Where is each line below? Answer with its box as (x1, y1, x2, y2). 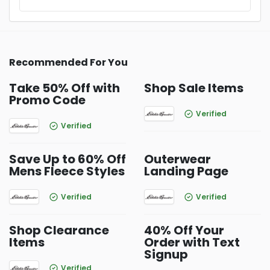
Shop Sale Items (144, 80, 243, 96)
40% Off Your (144, 222, 224, 239)
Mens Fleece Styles (9, 163, 125, 180)
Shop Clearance (9, 222, 109, 239)
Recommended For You (9, 55, 128, 69)
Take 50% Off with (9, 80, 120, 96)
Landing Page (144, 163, 228, 180)
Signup (144, 246, 188, 263)
